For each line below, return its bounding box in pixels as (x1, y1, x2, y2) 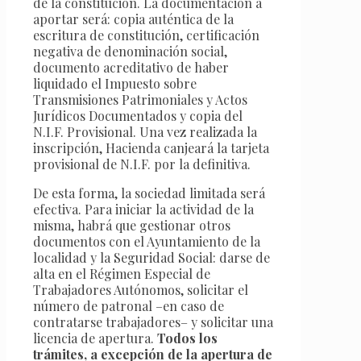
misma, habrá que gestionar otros (33, 216, 230, 234)
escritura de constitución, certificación (33, 26, 259, 44)
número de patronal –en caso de (33, 297, 224, 314)
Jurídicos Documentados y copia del (33, 106, 243, 124)
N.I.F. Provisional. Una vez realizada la (33, 122, 257, 140)
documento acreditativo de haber (33, 58, 229, 76)
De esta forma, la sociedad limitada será (33, 184, 265, 201)
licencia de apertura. (33, 329, 157, 346)
